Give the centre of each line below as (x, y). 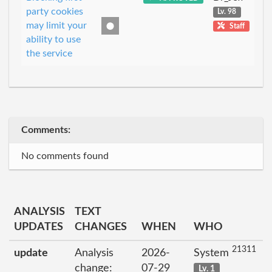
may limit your (56, 25)
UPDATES (39, 227)
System (213, 253)
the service (49, 53)
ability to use (53, 39)
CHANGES (101, 227)
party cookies (55, 11)
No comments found (65, 156)
